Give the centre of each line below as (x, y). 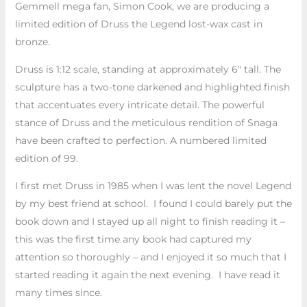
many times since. (58, 292)
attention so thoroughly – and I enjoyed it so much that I (150, 257)
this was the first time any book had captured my (133, 239)
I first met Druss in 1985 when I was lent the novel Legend (153, 185)
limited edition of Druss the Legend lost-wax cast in (138, 24)
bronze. (32, 41)
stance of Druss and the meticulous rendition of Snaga (146, 122)
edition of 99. (46, 158)
